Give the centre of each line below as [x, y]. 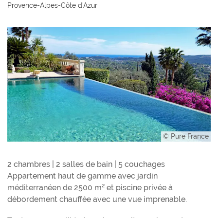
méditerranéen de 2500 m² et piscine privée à [90, 188]
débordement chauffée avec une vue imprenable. [97, 200]
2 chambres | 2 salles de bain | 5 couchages [86, 164]
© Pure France [186, 136]
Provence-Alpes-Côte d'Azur [52, 5]
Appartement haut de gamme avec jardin [82, 176]
